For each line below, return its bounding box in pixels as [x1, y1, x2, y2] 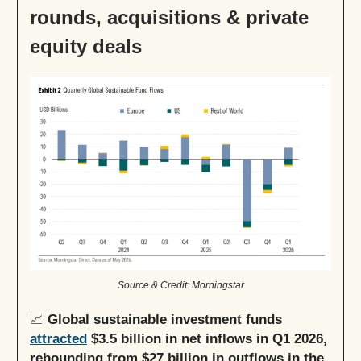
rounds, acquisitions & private [30, 6, 309, 29]
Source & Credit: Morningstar [117, 280, 244, 292]
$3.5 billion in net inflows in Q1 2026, [87, 331, 327, 346]
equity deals [30, 35, 142, 58]
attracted [30, 331, 87, 346]
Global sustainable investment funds [48, 312, 282, 327]
